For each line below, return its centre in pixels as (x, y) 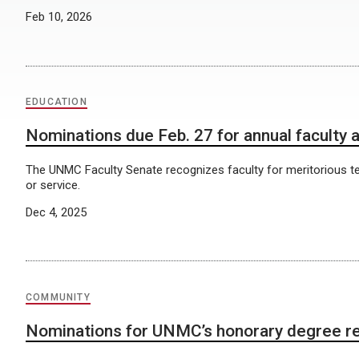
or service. (53, 185)
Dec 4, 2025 (56, 212)
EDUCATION (56, 101)
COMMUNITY (58, 297)
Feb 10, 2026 (59, 17)
